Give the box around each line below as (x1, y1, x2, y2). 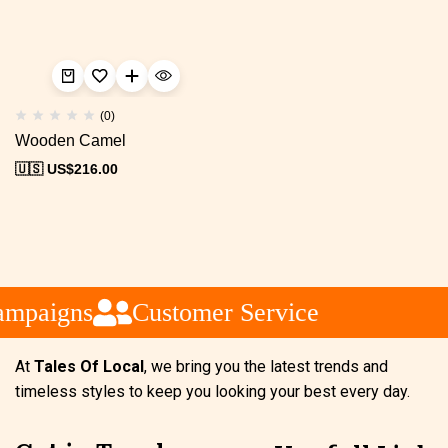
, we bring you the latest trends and (144, 357, 388, 376)
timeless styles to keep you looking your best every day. (15, 382, 414, 401)
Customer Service (125, 297, 313, 327)
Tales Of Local (34, 357, 144, 376)
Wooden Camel (15, 132, 126, 149)
